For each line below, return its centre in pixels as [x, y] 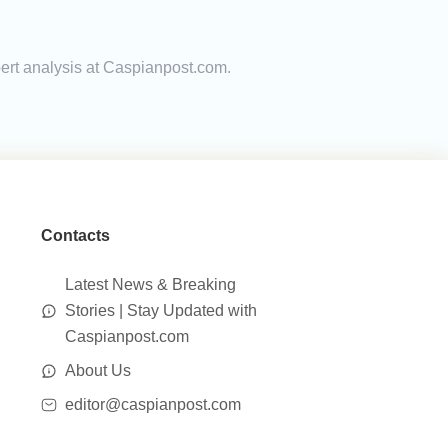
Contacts [75, 236]
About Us [97, 371]
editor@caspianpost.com [152, 405]
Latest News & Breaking [150, 285]
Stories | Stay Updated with [160, 311]
